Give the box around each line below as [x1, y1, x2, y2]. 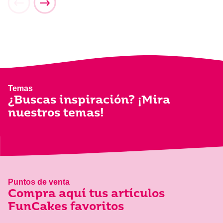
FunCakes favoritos [8, 202, 124, 214]
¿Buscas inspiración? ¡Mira [8, 95, 170, 107]
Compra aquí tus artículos [8, 189, 165, 201]
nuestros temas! [8, 108, 104, 120]
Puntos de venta [8, 178, 70, 187]
